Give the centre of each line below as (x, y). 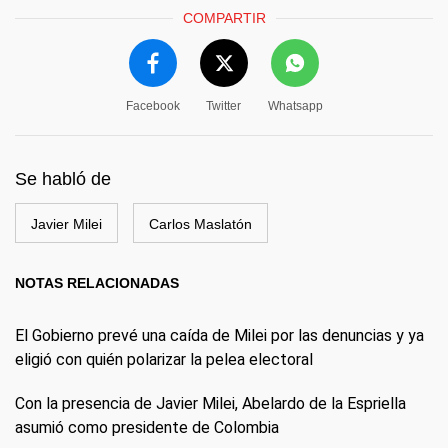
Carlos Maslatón (200, 223)
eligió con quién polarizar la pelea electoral (164, 359)
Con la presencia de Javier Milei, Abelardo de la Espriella (210, 403)
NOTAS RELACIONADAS (97, 282)
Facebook (152, 105)
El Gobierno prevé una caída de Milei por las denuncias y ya (219, 335)
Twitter (223, 105)
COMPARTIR (224, 17)
